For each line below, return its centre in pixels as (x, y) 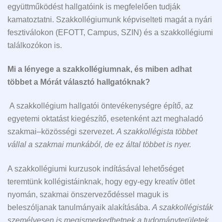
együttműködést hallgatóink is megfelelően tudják (94, 6)
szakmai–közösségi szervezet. (62, 132)
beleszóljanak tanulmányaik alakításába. (80, 207)
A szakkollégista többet (157, 132)
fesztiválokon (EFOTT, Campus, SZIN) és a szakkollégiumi (110, 32)
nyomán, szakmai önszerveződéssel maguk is (88, 194)
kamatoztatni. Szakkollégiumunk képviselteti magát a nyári (110, 19)
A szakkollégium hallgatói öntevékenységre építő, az (101, 106)
